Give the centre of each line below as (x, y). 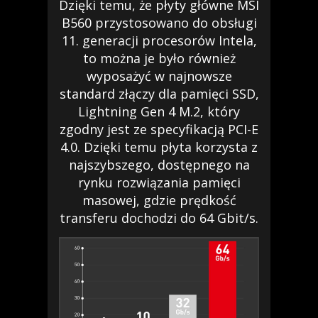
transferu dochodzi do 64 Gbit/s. (159, 218)
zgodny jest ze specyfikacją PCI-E (159, 129)
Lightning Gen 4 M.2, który (159, 111)
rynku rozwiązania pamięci (159, 182)
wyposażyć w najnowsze (159, 76)
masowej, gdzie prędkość (159, 200)
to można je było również (159, 58)
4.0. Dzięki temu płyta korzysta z (159, 147)
